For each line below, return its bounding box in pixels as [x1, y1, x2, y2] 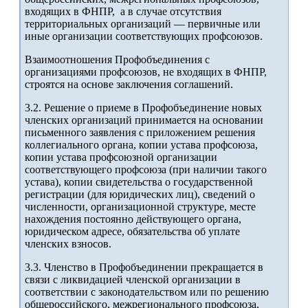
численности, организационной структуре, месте [25, 201, 256, 213]
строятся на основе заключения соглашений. [25, 78, 233, 91]
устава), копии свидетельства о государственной [25, 176, 253, 188]
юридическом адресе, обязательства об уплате [25, 225, 240, 238]
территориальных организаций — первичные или [25, 18, 261, 30]
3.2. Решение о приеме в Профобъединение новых [25, 102, 262, 114]
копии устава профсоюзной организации [25, 151, 217, 164]
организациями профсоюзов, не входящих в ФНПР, [25, 66, 267, 78]
